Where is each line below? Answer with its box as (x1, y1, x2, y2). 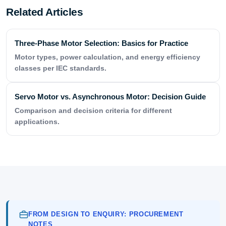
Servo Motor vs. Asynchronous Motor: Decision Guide (15, 92, 206, 101)
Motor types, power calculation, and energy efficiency (15, 53, 200, 62)
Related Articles (6, 6, 83, 18)
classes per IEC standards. (15, 64, 106, 73)
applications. (15, 118, 60, 126)
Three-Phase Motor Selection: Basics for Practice (15, 39, 188, 48)
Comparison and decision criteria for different (15, 106, 172, 115)
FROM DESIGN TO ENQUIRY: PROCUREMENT (28, 210, 184, 218)
